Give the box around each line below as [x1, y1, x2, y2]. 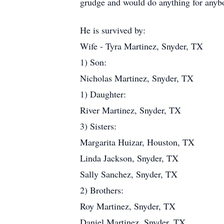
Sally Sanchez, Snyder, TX [80, 168, 177, 180]
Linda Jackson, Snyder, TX [80, 152, 178, 164]
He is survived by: [80, 24, 145, 36]
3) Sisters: [80, 120, 116, 132]
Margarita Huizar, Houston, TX [80, 136, 194, 148]
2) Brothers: [80, 184, 123, 196]
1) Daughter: [80, 88, 126, 100]
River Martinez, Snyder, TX [80, 104, 181, 116]
